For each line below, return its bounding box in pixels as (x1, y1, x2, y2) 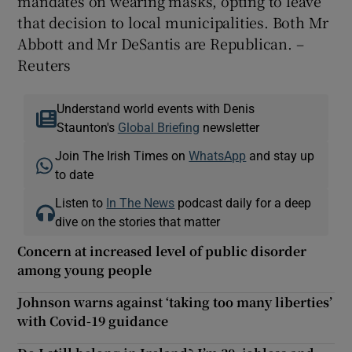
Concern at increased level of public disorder (17, 241, 307, 260)
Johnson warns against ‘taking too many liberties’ (17, 292, 333, 311)
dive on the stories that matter (55, 214, 221, 228)
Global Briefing (117, 120, 200, 134)
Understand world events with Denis (56, 101, 255, 115)
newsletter (199, 120, 259, 134)
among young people (17, 260, 152, 279)
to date (55, 167, 94, 181)
